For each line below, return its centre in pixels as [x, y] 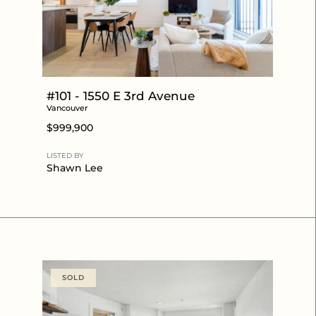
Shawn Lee [75, 168]
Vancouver [67, 108]
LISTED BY [65, 155]
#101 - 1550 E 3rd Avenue [121, 96]
